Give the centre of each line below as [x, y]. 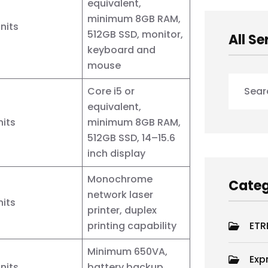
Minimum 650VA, [127, 251]
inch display [116, 153]
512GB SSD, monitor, [135, 34]
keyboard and [121, 50]
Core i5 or [111, 91]
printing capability [132, 226]
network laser [120, 194]
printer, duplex [122, 210]
